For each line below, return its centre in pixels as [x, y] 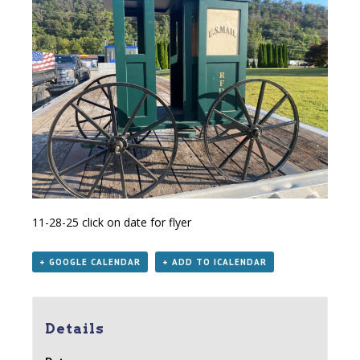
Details [74, 328]
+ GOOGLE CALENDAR [90, 262]
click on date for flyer [135, 222]
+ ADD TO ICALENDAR [215, 262]
